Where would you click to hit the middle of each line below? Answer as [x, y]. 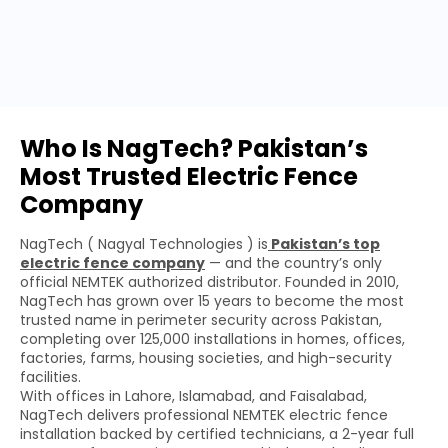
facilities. [50, 376]
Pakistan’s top [324, 243]
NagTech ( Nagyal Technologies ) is [144, 243]
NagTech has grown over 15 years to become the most [212, 300]
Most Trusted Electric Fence [189, 176]
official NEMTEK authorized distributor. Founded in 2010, [209, 281]
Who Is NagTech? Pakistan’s [194, 148]
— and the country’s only [293, 262]
